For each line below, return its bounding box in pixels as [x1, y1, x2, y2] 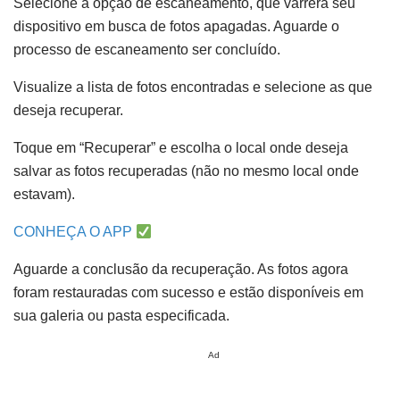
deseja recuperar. [13, 103, 123, 118]
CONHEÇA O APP [13, 224, 136, 239]
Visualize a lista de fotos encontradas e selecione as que [13, 79, 372, 95]
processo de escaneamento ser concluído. [13, 42, 280, 57]
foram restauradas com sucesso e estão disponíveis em [13, 285, 363, 300]
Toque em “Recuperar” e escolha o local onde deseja [13, 140, 348, 155]
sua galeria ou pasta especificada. [13, 308, 229, 323]
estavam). [13, 187, 75, 202]
